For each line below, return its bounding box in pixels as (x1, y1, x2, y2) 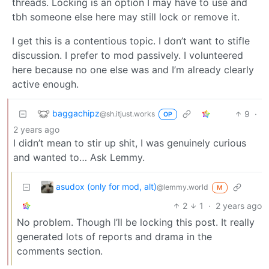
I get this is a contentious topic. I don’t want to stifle (12, 34, 250, 47)
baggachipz (52, 107, 100, 118)
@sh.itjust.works (100, 109, 155, 118)
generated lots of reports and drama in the (17, 230, 212, 243)
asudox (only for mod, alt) (56, 181, 157, 192)
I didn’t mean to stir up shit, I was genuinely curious (13, 136, 246, 149)
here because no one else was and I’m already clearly (12, 63, 254, 76)
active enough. (12, 77, 79, 90)
